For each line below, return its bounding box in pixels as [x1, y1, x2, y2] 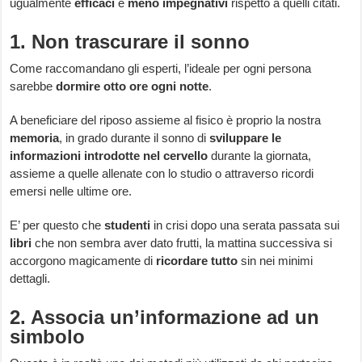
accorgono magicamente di [10, 254, 157, 268]
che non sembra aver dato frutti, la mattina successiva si [32, 236, 333, 250]
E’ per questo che [10, 218, 105, 233]
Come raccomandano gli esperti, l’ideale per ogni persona [10, 61, 312, 76]
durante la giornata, [208, 149, 312, 163]
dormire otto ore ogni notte [56, 79, 209, 94]
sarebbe [10, 79, 57, 94]
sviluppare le [209, 131, 282, 145]
